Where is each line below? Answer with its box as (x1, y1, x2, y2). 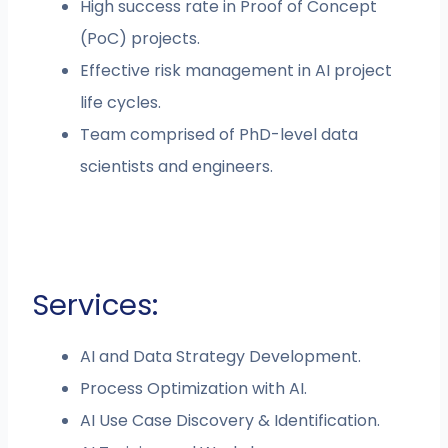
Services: (32, 285, 159, 326)
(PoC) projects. (80, 27, 201, 51)
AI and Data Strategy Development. (80, 345, 362, 369)
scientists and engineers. (80, 155, 274, 179)
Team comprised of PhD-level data (80, 123, 359, 147)
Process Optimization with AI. (80, 377, 308, 401)
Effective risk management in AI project (80, 59, 393, 83)
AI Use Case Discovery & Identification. (80, 409, 381, 433)
